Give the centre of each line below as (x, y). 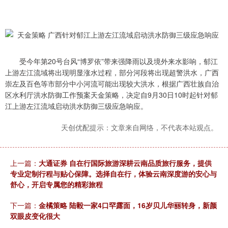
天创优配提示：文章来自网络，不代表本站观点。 (139, 127)
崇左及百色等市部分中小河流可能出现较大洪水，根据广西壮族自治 (112, 83)
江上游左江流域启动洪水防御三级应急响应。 (76, 106)
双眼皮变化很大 (35, 216)
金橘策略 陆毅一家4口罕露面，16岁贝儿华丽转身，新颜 (128, 205)
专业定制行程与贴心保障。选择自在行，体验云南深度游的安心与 (113, 174)
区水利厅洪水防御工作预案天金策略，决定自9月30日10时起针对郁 (111, 95)
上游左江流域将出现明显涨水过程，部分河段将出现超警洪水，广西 (112, 72)
